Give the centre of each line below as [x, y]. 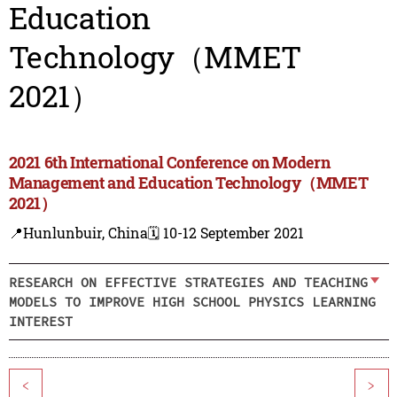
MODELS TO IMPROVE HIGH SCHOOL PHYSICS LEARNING [192, 301]
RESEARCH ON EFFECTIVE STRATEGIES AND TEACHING [188, 282]
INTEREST [40, 321]
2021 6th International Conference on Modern [169, 163]
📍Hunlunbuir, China [78, 233]
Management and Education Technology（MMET [188, 183]
